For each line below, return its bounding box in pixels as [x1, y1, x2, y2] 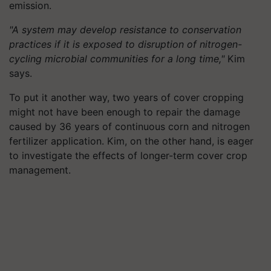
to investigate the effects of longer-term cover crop [9, 149, 247, 162]
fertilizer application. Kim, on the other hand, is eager [9, 134, 253, 147]
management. [9, 163, 71, 176]
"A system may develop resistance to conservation [9, 23, 241, 36]
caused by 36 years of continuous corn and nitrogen [9, 120, 250, 132]
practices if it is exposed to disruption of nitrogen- [9, 38, 242, 50]
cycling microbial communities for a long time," [9, 52, 224, 65]
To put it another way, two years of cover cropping [9, 91, 244, 103]
